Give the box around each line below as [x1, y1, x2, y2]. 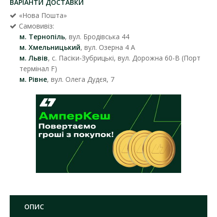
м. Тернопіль [19, 31, 65, 41]
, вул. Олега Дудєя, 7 [47, 74, 114, 84]
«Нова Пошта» [19, 10, 67, 20]
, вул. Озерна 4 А [80, 42, 135, 52]
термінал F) [19, 63, 57, 73]
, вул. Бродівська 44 [65, 31, 129, 41]
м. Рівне [19, 74, 47, 84]
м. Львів [19, 53, 48, 62]
